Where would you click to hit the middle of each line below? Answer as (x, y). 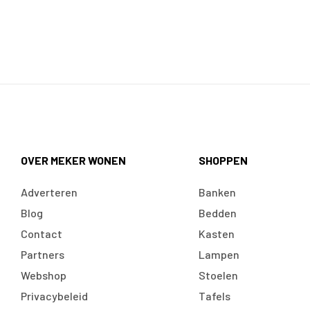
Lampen (219, 254)
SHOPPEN (223, 160)
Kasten (216, 233)
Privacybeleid (54, 295)
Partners (43, 254)
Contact (42, 233)
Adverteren (49, 192)
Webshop (44, 275)
